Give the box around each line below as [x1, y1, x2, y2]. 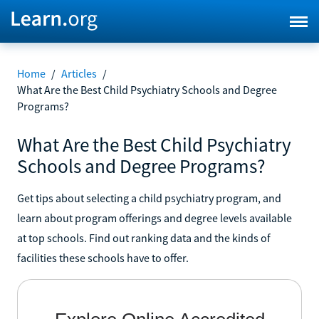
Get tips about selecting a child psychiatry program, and [17, 190, 281, 205]
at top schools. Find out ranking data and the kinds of [17, 230, 271, 245]
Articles [61, 66, 97, 80]
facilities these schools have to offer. [17, 250, 189, 265]
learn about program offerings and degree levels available [17, 210, 292, 225]
